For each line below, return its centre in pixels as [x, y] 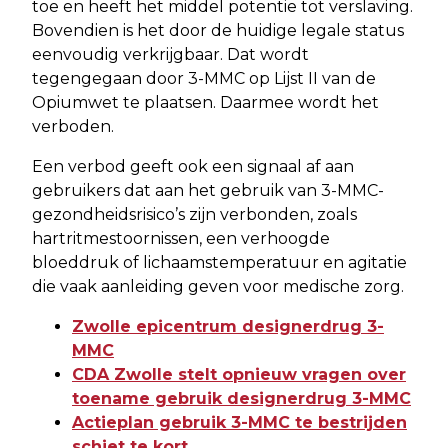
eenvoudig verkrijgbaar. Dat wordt [170, 54]
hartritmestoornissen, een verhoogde [181, 238]
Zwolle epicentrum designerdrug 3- [228, 326]
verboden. [73, 126]
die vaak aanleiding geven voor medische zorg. [218, 286]
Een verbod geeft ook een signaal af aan [193, 166]
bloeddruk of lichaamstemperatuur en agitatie [219, 262]
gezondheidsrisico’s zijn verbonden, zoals [194, 214]
